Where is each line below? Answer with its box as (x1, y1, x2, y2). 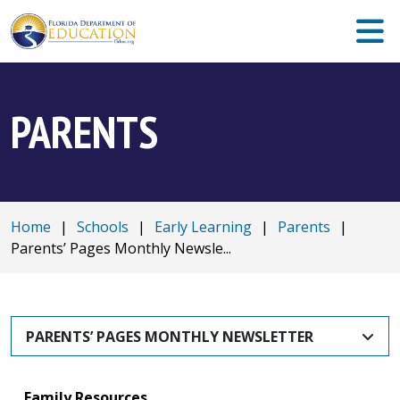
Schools (77, 217, 129, 237)
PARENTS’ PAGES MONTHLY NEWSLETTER (26, 326, 313, 346)
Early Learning (154, 217, 252, 237)
